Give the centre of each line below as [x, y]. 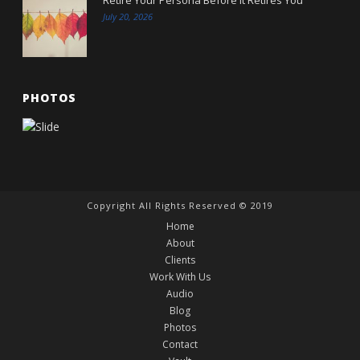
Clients [180, 260]
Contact [180, 344]
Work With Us [180, 276]
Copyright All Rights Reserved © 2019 [180, 205]
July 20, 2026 [128, 16]
